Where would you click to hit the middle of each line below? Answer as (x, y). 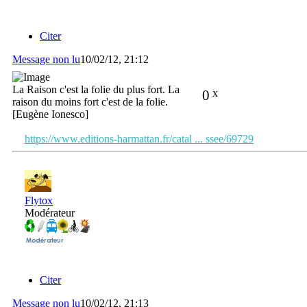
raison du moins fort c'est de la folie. (90, 101)
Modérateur (50, 212)
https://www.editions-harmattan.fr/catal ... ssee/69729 (139, 138)
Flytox (39, 200)
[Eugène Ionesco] (50, 114)
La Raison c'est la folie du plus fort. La (96, 89)
